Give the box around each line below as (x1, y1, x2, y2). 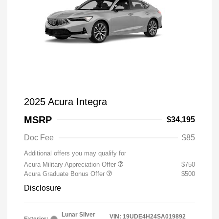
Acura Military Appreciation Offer (24, 161, 118, 168)
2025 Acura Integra (24, 96, 107, 107)
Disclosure (24, 184, 61, 192)
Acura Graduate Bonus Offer (24, 170, 107, 177)
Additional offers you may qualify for (24, 150, 126, 157)
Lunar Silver (62, 211, 95, 218)
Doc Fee (24, 133, 54, 142)
